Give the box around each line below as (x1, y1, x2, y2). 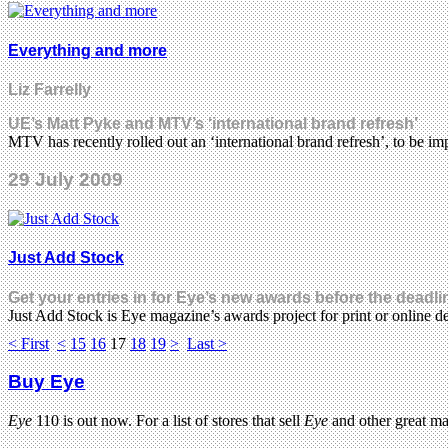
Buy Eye (8, 371, 85, 393)
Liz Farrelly (8, 80, 91, 98)
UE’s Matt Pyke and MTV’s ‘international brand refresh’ (8, 114, 418, 132)
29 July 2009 (8, 169, 123, 191)
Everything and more (8, 41, 167, 59)
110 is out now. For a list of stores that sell (32, 412, 304, 430)
